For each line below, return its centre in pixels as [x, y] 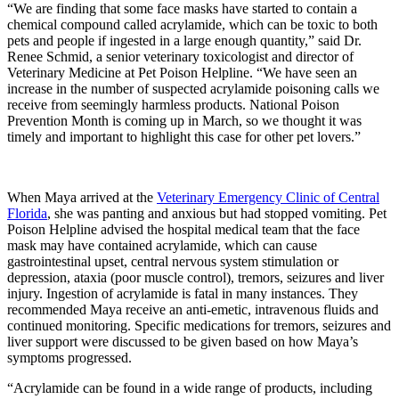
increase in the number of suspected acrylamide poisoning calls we [193, 88]
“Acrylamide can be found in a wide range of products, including [190, 387]
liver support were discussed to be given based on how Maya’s [183, 341]
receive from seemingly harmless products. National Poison [173, 104]
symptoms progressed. [69, 357]
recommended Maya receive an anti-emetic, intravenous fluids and [193, 309]
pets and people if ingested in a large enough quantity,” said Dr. [184, 40]
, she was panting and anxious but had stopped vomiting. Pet [217, 213]
